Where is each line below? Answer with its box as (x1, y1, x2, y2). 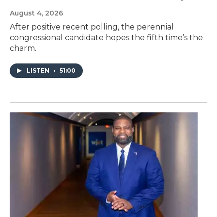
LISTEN (27, 67, 51, 75)
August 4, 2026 (10, 9, 63, 18)
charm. (10, 44, 36, 53)
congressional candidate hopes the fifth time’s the (10, 33, 203, 43)
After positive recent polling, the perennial (10, 22, 174, 32)
